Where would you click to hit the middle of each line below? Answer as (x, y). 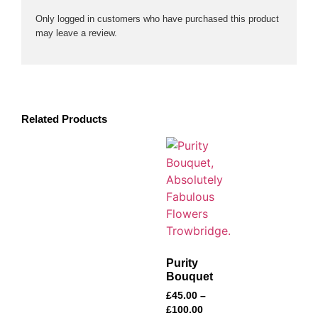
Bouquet (190, 277)
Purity (182, 263)
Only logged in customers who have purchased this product (157, 18)
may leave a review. (76, 33)
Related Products (64, 119)
